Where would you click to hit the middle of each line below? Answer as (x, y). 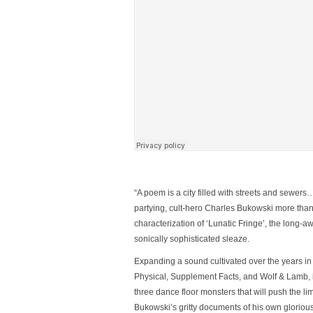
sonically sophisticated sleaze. (192, 239)
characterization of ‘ (171, 224)
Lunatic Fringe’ (236, 224)
